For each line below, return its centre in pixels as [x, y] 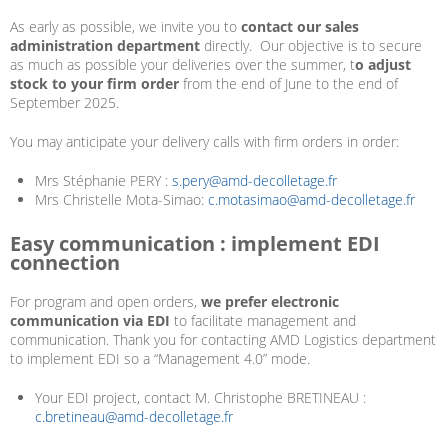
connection [65, 263]
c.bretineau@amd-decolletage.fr [134, 417]
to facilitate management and [263, 321]
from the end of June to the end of [288, 84]
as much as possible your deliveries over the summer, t [182, 65]
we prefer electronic [270, 302]
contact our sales [300, 27]
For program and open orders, [105, 302]
